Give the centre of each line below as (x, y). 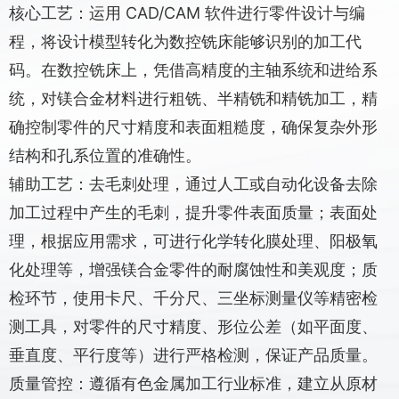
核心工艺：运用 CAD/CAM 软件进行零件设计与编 (187, 13)
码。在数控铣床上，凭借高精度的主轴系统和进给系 (193, 70)
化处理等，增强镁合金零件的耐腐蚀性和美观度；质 (193, 269)
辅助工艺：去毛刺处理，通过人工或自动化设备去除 (193, 184)
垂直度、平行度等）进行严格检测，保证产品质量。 (193, 355)
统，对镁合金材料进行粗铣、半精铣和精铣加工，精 (193, 98)
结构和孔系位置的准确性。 (105, 155)
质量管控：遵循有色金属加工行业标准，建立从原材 (193, 383)
